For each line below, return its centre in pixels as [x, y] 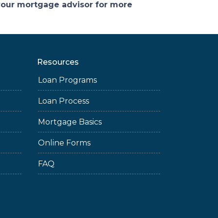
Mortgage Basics [70, 122]
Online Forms [64, 143]
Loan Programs [67, 80]
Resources [58, 62]
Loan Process [64, 101]
